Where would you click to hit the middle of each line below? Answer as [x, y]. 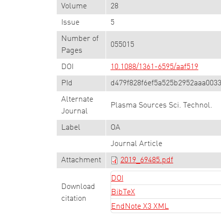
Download [78, 187]
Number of [80, 39]
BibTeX [123, 193]
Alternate [77, 100]
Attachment [81, 160]
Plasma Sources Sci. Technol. [161, 106]
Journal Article [136, 144]
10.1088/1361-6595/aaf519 [154, 67]
